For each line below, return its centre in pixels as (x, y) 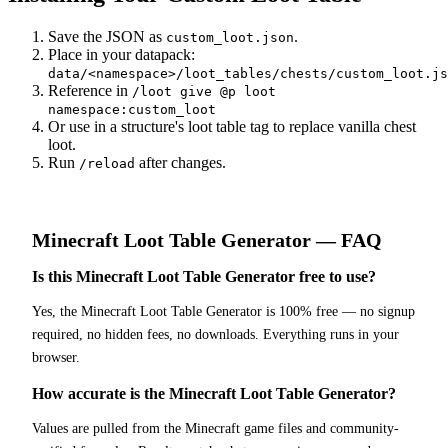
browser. (56, 357)
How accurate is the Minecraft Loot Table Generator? (214, 393)
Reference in (90, 91)
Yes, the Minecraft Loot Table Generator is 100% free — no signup (223, 311)
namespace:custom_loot (132, 110)
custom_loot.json (230, 38)
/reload (107, 164)
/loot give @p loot (204, 92)
